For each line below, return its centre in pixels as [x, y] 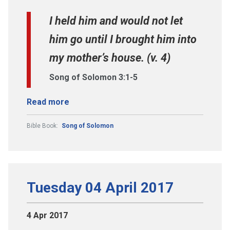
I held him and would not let [116, 21]
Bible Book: [43, 126]
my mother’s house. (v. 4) [110, 57]
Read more [48, 102]
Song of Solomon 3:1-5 [93, 77]
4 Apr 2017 [47, 215]
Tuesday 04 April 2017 [100, 187]
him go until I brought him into [123, 39]
